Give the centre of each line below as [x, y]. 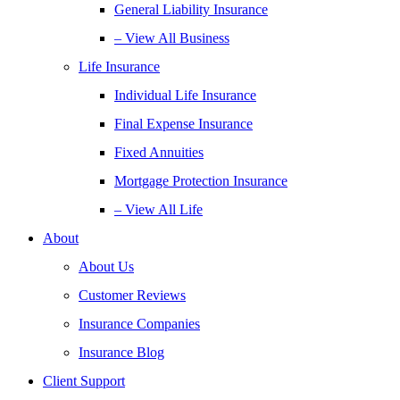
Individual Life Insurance [185, 95]
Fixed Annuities [159, 152]
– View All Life [158, 209]
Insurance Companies [139, 324]
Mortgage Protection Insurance [201, 181]
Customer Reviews [132, 295]
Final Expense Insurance [183, 124]
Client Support [84, 381]
